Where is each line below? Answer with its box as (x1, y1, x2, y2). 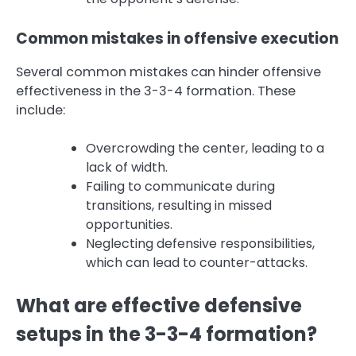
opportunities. (86, 215, 172, 234)
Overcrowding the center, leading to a (86, 139, 324, 158)
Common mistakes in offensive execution (16, 27, 339, 49)
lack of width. (86, 158, 168, 177)
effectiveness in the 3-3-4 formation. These (16, 81, 296, 100)
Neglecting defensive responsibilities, (86, 234, 315, 253)
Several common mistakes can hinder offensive (16, 62, 321, 81)
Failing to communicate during (86, 177, 275, 196)
